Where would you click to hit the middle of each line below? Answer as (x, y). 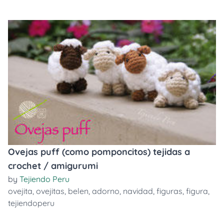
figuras (169, 191)
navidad (138, 191)
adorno (106, 191)
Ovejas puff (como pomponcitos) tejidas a (99, 152)
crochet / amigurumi (53, 166)
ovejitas (50, 191)
